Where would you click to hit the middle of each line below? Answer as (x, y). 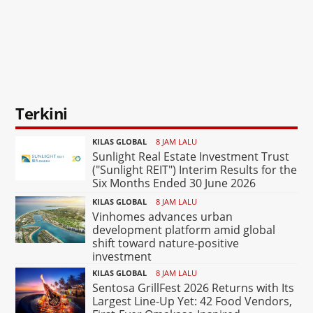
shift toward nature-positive (166, 243)
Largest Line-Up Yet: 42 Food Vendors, (192, 301)
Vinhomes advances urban (163, 217)
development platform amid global (184, 230)
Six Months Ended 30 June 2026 (174, 183)
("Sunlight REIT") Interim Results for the (195, 170)
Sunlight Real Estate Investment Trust (191, 157)
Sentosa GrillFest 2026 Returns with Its (194, 288)
